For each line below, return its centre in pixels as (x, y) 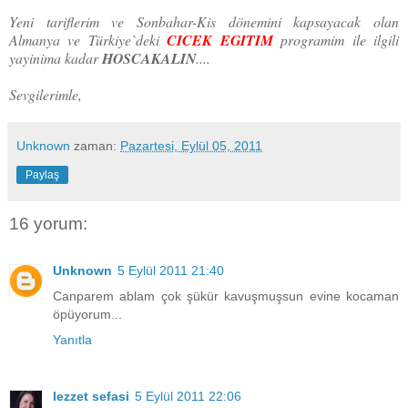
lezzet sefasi (91, 397)
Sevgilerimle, (46, 94)
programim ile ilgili (336, 39)
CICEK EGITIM (220, 40)
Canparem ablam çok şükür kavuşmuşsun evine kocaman (226, 296)
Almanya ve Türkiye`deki (88, 39)
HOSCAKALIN (149, 58)
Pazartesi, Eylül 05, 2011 (191, 145)
